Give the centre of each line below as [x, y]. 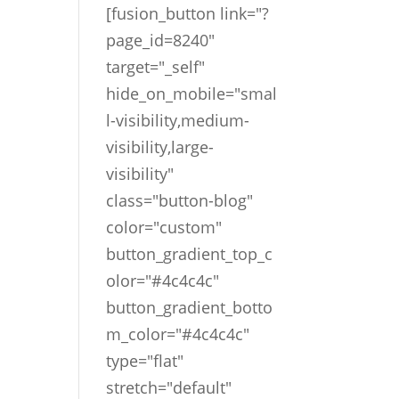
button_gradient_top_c [190, 254]
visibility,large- [160, 147]
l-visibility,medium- [178, 120]
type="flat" [145, 361]
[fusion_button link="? [188, 13]
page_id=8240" [161, 40]
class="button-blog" [180, 200]
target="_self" [156, 67]
